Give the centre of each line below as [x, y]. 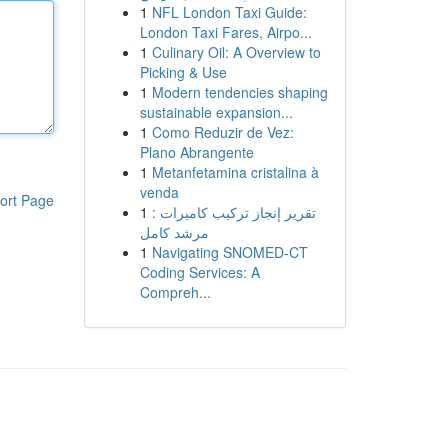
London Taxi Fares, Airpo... [225, 32]
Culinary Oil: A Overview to [236, 52]
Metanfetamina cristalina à [235, 172]
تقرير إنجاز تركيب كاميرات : [233, 212]
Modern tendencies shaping [239, 92]
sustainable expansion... [216, 112]
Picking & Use [183, 72]
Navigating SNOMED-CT [229, 252]
